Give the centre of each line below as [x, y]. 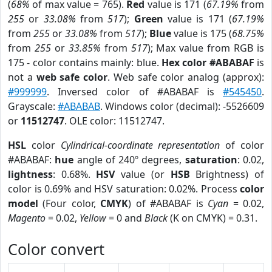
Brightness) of [227, 174]
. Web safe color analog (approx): [186, 77]
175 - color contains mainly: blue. [85, 63]
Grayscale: [33, 106]
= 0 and [125, 218]
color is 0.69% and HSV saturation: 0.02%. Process [124, 189]
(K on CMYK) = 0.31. [212, 218]
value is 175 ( [202, 33]
